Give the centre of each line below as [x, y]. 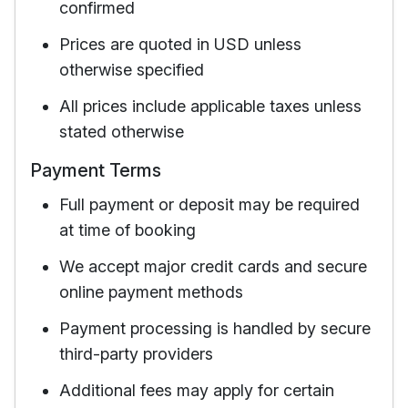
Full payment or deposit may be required [209, 204]
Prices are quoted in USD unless [180, 44]
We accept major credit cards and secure [213, 266]
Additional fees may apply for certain [197, 390]
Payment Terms [96, 170]
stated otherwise [122, 132]
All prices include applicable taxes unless [210, 106]
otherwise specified [132, 70]
